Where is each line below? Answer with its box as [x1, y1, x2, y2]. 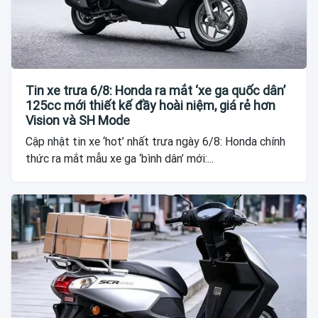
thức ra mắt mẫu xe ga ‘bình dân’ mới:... [26, 152, 214, 166]
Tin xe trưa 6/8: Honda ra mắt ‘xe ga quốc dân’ [26, 83, 285, 99]
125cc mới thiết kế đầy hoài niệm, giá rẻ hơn [26, 98, 275, 114]
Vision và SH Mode [26, 113, 130, 128]
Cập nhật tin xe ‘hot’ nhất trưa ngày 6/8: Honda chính [26, 135, 285, 149]
